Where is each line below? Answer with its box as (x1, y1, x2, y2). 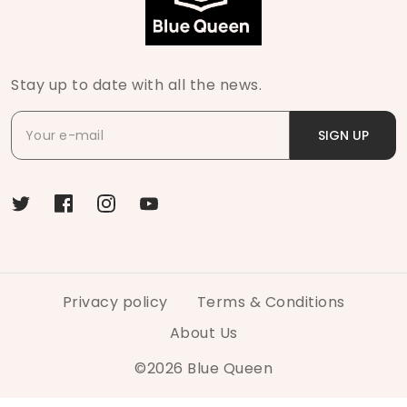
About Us (169, 323, 238, 344)
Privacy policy (62, 292, 168, 313)
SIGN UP (352, 126, 369, 145)
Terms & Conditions (196, 292, 345, 313)
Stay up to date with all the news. (11, 74, 262, 96)
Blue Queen (183, 358, 273, 380)
